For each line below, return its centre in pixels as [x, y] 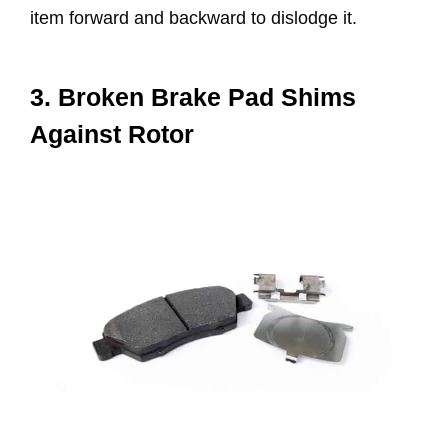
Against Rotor [112, 133]
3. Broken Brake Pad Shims [193, 96]
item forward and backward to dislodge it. [196, 18]
